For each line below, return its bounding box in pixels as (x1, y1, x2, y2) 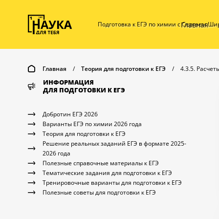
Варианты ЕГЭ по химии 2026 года (43, 120, 142, 128)
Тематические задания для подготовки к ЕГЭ (43, 169, 172, 177)
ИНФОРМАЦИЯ (43, 78, 94, 87)
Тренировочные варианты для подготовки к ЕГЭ (43, 178, 182, 187)
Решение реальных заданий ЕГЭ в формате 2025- (43, 139, 186, 148)
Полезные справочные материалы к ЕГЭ (43, 159, 159, 167)
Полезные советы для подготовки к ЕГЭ (43, 188, 156, 197)
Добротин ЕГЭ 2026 (43, 110, 98, 118)
